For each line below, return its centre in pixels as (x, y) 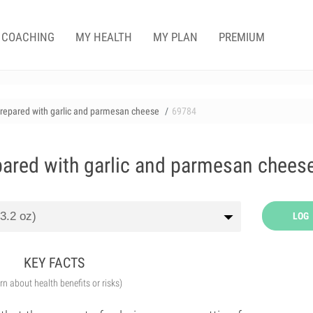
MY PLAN (175, 37)
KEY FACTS (54, 263)
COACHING (28, 37)
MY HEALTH (104, 37)
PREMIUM (242, 37)
